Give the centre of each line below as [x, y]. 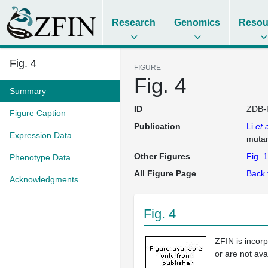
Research [134, 22]
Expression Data [41, 135]
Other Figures [162, 156]
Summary [28, 91]
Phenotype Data [40, 157]
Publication [157, 126]
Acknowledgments [44, 179]
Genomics [197, 22]
